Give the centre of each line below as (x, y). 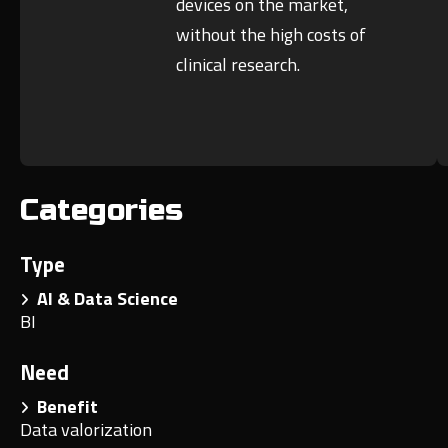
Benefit (63, 407)
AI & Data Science (103, 299)
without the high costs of (271, 35)
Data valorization (86, 430)
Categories (101, 210)
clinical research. (238, 65)
